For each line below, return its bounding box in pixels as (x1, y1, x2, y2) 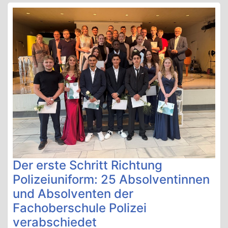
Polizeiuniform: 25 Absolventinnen (13, 172, 210, 187)
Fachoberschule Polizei (13, 200, 147, 215)
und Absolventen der (13, 186, 133, 201)
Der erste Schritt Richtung (13, 157, 162, 173)
